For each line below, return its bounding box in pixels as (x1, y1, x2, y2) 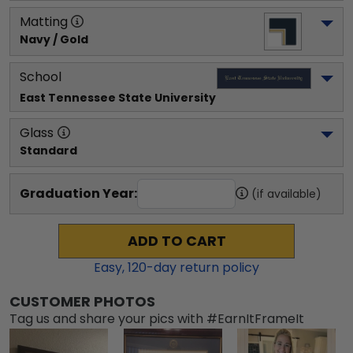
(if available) (251, 186, 321, 202)
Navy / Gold (20, 32, 88, 47)
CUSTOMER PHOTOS (9, 292, 155, 311)
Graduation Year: (20, 184, 137, 203)
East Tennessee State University (20, 90, 216, 106)
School (20, 68, 61, 86)
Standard (20, 143, 77, 158)
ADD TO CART (127, 232, 226, 251)
